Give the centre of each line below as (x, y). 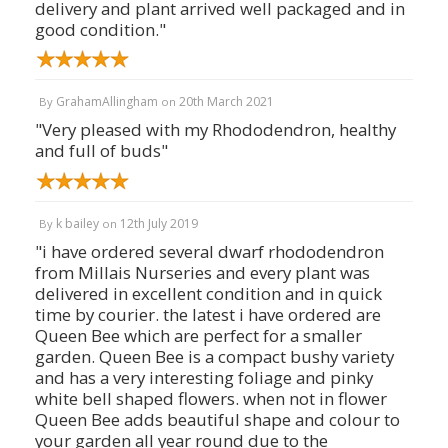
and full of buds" (101, 151)
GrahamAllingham (107, 102)
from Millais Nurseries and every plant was (202, 272)
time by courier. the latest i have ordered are (208, 314)
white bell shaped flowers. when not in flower (211, 398)
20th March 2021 (226, 102)
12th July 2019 (159, 223)
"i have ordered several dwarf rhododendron (209, 251)
